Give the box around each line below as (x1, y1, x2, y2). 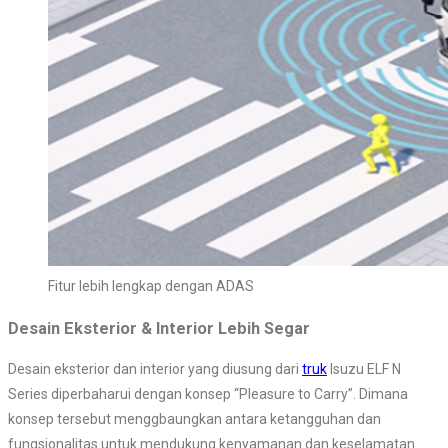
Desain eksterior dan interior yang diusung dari (8, 360, 302, 377)
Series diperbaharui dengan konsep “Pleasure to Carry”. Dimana (8, 385, 408, 402)
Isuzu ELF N (327, 360, 401, 377)
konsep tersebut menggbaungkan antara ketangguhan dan (8, 410, 381, 427)
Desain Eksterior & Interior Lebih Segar (8, 318, 310, 338)
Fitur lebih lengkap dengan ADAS (48, 278, 254, 295)
